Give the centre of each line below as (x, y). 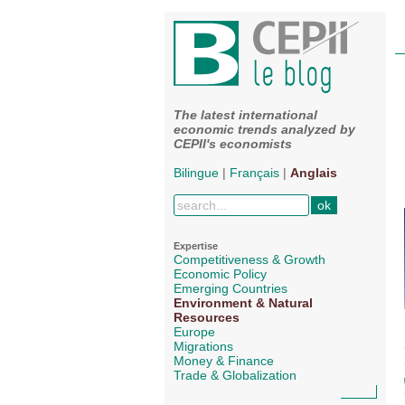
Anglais (314, 173)
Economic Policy (220, 274)
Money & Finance (224, 361)
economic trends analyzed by (264, 130)
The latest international (245, 115)
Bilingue (196, 173)
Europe (194, 332)
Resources (207, 318)
